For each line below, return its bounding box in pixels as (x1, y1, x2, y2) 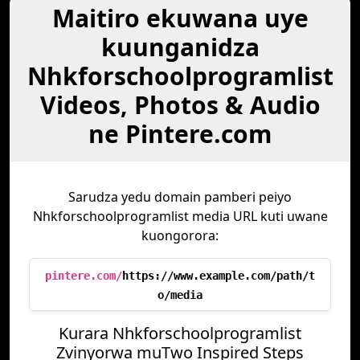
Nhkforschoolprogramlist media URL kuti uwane (32, 207, 328, 225)
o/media (157, 288, 202, 301)
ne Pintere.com (88, 117, 272, 150)
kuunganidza (100, 31, 260, 63)
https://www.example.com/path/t (122, 269, 315, 282)
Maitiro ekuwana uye (51, 2, 309, 35)
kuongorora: (141, 227, 219, 244)
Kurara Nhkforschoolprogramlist (59, 322, 301, 344)
